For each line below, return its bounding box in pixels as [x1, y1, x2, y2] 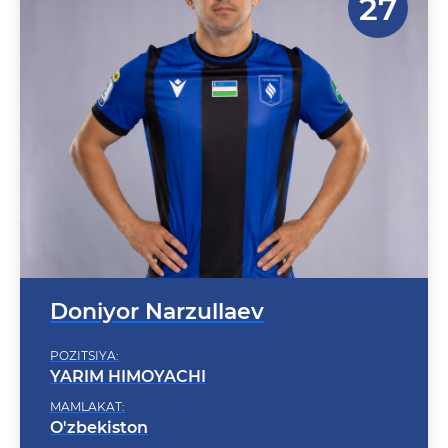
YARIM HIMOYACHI [50, 341, 206, 360]
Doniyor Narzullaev [50, 272, 264, 299]
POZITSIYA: [50, 322, 119, 337]
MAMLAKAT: [50, 373, 125, 388]
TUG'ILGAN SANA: [50, 424, 158, 439]
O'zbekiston [50, 392, 148, 411]
